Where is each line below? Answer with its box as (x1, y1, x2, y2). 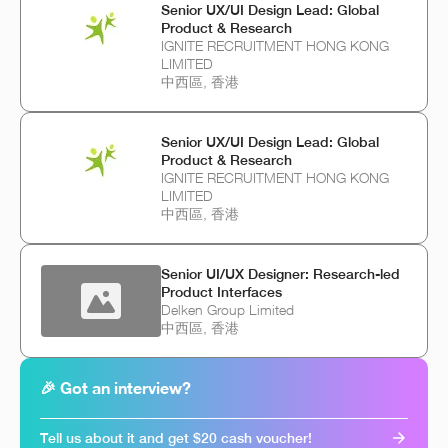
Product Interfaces (161, 284, 282, 301)
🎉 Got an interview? (40, 378, 191, 398)
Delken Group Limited (161, 301, 294, 319)
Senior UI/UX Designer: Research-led (161, 266, 400, 283)
